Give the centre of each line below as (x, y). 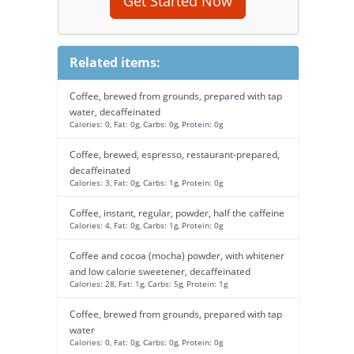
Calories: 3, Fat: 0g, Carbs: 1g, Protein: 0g (146, 183)
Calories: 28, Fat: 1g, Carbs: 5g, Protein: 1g (148, 284)
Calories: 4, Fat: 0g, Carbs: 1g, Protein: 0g (146, 225)
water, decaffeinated (115, 111)
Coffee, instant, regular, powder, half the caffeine (177, 213)
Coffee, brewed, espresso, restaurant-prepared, (174, 154)
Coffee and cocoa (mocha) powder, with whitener (177, 255)
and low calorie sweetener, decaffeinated (160, 271)
